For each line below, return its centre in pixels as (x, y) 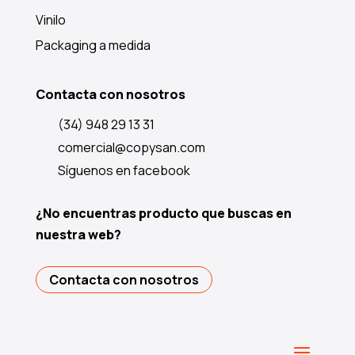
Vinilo (50, 19)
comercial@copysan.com (131, 148)
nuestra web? (78, 234)
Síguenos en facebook (124, 171)
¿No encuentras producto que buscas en (163, 213)
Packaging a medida (93, 45)
